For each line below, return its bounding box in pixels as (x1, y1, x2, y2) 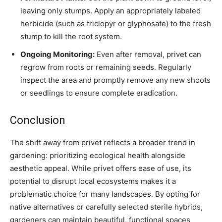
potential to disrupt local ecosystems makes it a (10, 176, 176, 186)
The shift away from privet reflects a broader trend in (10, 137, 195, 147)
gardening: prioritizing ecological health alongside (10, 150, 185, 160)
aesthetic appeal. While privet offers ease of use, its (10, 163, 191, 173)
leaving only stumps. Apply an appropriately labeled (20, 5, 201, 15)
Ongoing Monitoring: (20, 49, 95, 59)
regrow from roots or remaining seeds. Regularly (20, 62, 191, 72)
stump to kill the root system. (20, 31, 122, 41)
